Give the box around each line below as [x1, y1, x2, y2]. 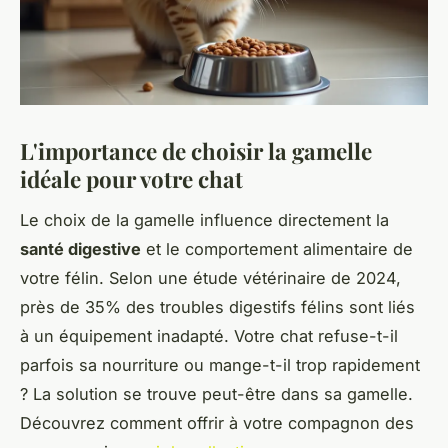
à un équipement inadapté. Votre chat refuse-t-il [20, 325, 398, 346]
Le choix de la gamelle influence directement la [20, 209, 389, 230]
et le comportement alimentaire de [141, 238, 413, 259]
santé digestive [20, 238, 141, 259]
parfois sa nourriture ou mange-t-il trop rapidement [20, 354, 420, 375]
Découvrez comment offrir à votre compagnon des [20, 412, 414, 433]
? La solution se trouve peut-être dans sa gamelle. [20, 383, 413, 404]
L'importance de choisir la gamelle [20, 135, 372, 166]
